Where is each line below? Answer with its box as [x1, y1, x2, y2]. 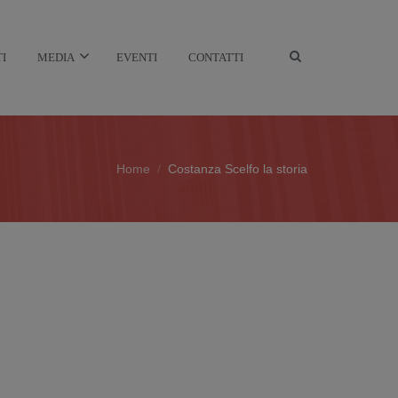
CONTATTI [188, 51, 243, 64]
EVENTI [116, 51, 157, 64]
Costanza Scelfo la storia [168, 162, 307, 176]
